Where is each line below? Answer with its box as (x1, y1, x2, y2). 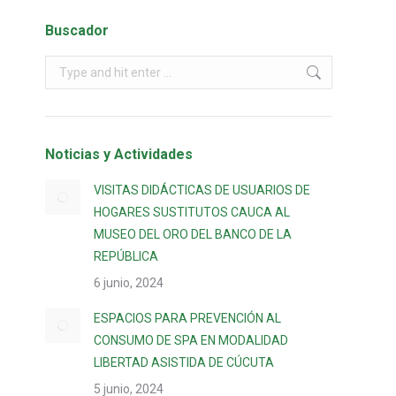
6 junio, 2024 (94, 276, 164, 290)
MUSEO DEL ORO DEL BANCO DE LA (94, 227, 292, 241)
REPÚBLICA (94, 249, 158, 263)
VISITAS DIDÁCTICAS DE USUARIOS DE (94, 183, 310, 197)
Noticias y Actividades (45, 146, 193, 163)
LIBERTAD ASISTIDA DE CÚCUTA (94, 355, 274, 369)
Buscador (45, 22, 109, 39)
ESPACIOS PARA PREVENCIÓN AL (94, 311, 281, 325)
